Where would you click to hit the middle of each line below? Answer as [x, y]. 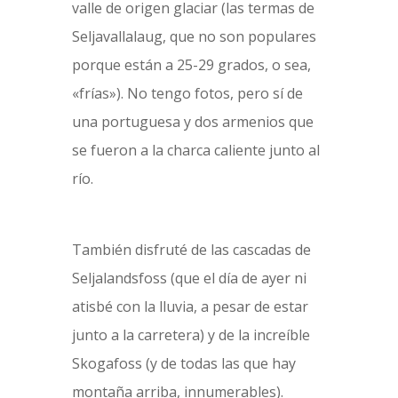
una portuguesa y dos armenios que [192, 122]
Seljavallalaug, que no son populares [194, 36]
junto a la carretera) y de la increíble [191, 335]
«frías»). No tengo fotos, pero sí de [187, 93]
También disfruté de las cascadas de [191, 250]
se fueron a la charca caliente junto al [195, 150]
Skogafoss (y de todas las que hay [183, 363]
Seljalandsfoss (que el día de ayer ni [189, 278]
